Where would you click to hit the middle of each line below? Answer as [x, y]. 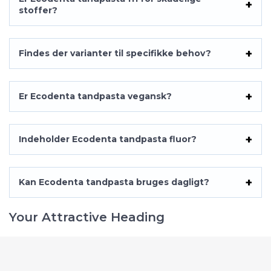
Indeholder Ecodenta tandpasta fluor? [108, 139]
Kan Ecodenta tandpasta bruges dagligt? [114, 182]
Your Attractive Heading [87, 217]
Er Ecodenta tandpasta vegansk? [95, 96]
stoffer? [38, 10]
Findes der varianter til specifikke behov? [115, 53]
